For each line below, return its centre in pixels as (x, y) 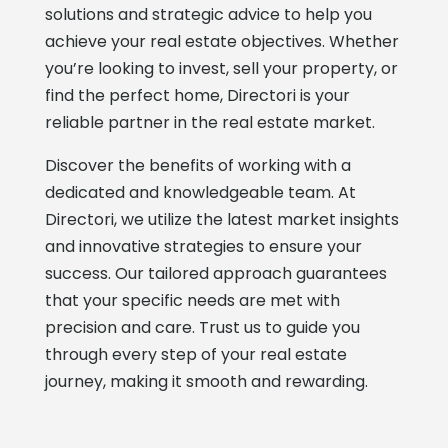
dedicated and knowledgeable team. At (200, 192)
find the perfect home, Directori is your (197, 95)
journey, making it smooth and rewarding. (206, 381)
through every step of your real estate (195, 354)
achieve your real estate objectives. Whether (221, 41)
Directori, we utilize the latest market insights (221, 219)
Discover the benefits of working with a (197, 165)
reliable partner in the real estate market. (209, 122)
